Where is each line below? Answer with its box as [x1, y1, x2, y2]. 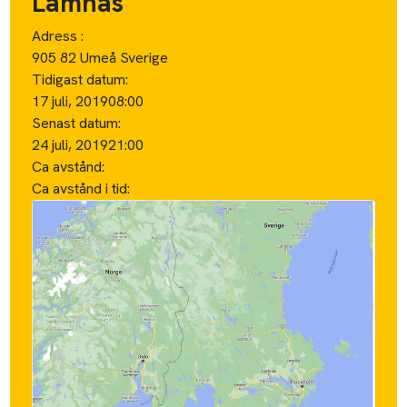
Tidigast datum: [32, 69, 129, 89]
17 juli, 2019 [32, 91, 109, 111]
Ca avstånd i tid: [32, 178, 134, 198]
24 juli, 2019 [32, 134, 109, 154]
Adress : [32, 25, 84, 45]
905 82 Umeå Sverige [32, 47, 169, 67]
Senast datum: [32, 113, 122, 133]
